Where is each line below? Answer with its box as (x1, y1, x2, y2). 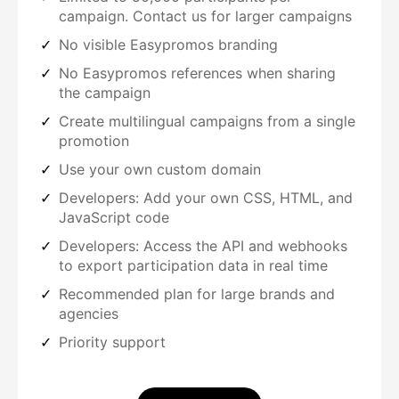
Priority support (59, 333, 166, 352)
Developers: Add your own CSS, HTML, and (59, 189, 353, 208)
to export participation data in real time (59, 256, 328, 275)
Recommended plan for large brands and (59, 285, 335, 304)
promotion (59, 132, 129, 151)
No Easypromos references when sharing (59, 64, 336, 83)
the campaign (59, 84, 151, 102)
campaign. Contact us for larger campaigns (59, 7, 352, 26)
